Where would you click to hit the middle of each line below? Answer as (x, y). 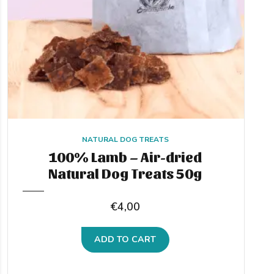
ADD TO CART (125, 240)
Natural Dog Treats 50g (125, 173)
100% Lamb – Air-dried (125, 156)
